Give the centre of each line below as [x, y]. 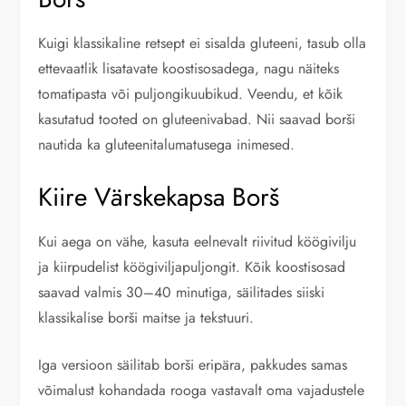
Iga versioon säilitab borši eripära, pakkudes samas [193, 365]
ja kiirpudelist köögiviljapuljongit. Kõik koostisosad [192, 267]
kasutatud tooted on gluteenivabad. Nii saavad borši [197, 120]
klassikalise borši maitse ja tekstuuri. [146, 318]
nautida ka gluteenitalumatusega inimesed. [167, 145]
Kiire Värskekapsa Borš [159, 198]
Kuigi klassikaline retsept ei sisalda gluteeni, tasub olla [203, 43]
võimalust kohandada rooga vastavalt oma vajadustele [202, 391]
